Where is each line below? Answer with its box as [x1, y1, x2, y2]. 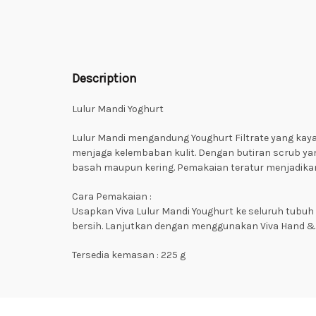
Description [72, 71, 137, 86]
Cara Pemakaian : [72, 190, 152, 202]
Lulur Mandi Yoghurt [72, 103, 164, 115]
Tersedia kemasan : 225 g [72, 249, 186, 261]
